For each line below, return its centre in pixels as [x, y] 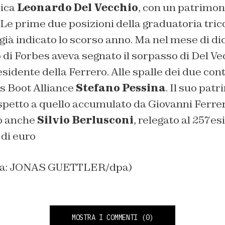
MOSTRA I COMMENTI [105, 217]
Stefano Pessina [121, 88]
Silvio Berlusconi [84, 120]
